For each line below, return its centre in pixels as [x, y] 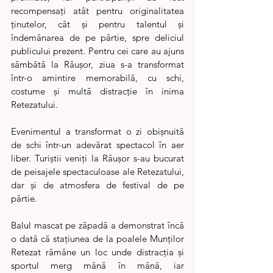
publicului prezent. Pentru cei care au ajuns [97, 51]
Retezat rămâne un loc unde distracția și [97, 252]
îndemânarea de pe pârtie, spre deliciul [97, 37]
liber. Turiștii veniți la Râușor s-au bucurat [97, 158]
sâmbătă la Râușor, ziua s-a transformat [97, 64]
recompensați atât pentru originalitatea [97, 10]
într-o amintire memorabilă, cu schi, [97, 77]
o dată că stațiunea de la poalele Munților [97, 238]
